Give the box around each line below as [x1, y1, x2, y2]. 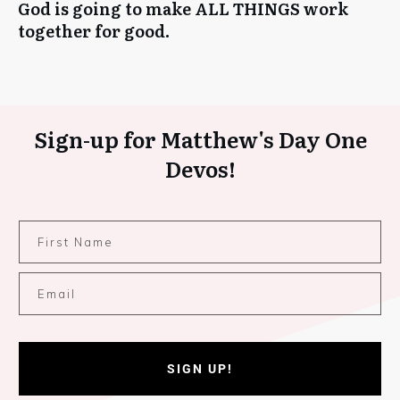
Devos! [164, 153, 236, 184]
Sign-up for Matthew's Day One [33, 123, 367, 154]
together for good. [18, 18, 170, 43]
